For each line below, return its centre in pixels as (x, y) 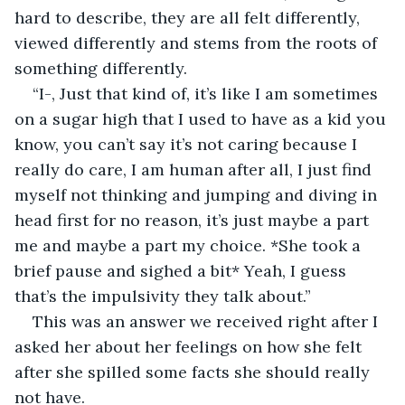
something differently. (101, 68)
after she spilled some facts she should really (194, 372)
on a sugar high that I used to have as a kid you (202, 118)
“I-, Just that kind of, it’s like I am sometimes (207, 93)
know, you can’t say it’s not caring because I (188, 144)
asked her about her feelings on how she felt (190, 346)
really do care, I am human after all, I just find (195, 169)
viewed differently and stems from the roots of (198, 42)
